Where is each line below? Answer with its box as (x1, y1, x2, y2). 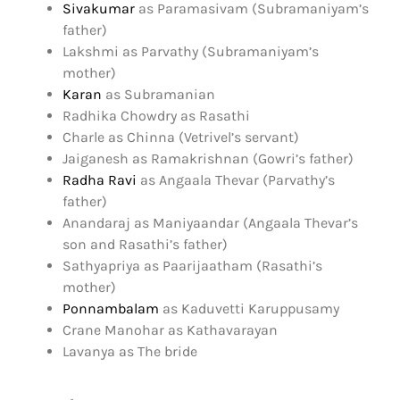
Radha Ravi (62, 171, 137, 188)
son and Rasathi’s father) (62, 235, 228, 253)
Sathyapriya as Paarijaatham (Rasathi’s (62, 256, 322, 274)
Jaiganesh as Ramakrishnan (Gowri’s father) (62, 149, 354, 167)
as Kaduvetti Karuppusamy (159, 299, 339, 317)
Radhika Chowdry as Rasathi (62, 106, 250, 124)
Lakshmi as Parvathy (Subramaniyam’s (62, 42, 319, 60)
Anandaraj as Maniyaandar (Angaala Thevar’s (62, 213, 358, 231)
